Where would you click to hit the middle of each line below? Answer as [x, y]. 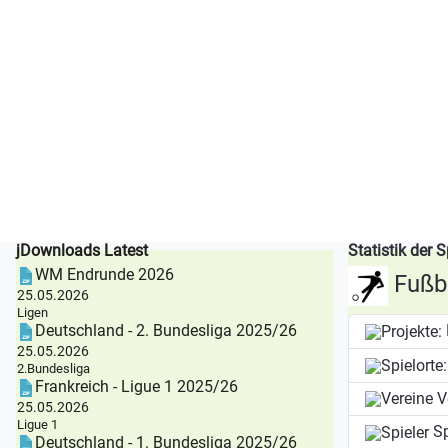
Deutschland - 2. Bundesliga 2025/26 [165, 331]
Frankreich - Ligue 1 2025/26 [136, 387]
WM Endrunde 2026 [104, 275]
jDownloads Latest [81, 251]
